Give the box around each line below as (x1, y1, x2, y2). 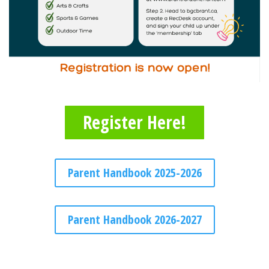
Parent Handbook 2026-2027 (67, 211, 202, 228)
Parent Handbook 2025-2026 (67, 165, 202, 181)
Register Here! (83, 110, 186, 135)
